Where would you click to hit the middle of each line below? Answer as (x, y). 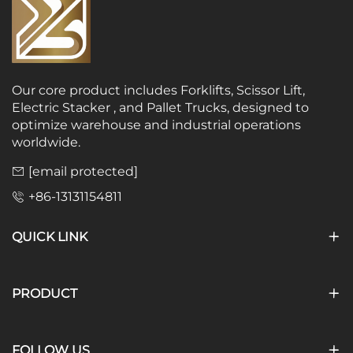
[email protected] (83, 171)
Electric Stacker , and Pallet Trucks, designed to (160, 107)
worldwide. (46, 142)
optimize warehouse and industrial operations (156, 124)
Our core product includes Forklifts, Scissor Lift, (158, 90)
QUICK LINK (50, 236)
